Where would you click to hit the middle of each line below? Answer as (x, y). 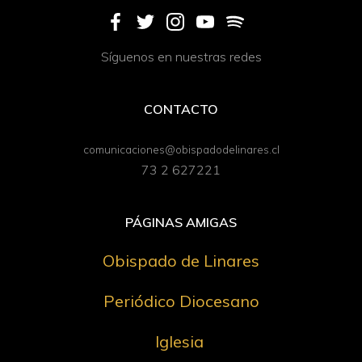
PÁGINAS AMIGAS (181, 222)
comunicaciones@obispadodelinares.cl (181, 149)
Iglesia (179, 341)
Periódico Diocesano (181, 301)
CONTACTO (181, 109)
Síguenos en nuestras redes (181, 56)
